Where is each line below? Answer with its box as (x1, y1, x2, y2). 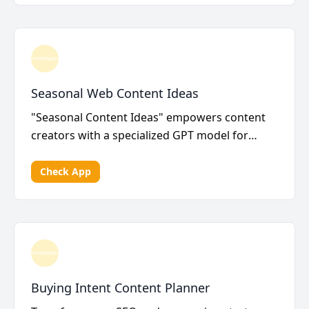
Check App (40, 165, 91, 178)
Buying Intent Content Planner (31, 279, 210, 296)
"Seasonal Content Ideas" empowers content (31, 110, 266, 125)
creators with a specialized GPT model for (31, 128, 248, 143)
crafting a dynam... (31, 146, 128, 161)
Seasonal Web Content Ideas (31, 85, 199, 101)
